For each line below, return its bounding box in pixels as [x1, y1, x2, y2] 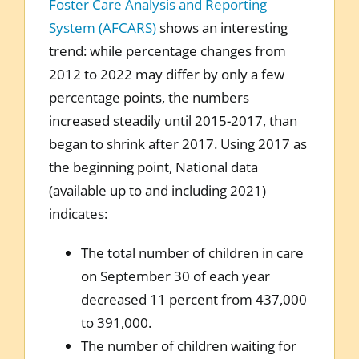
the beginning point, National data [48, 157, 258, 176]
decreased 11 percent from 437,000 [80, 289, 307, 309]
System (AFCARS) [48, 18, 156, 37]
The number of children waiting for [80, 336, 296, 355]
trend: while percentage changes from [48, 41, 286, 60]
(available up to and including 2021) [48, 180, 266, 200]
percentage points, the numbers [48, 87, 249, 107]
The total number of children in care [80, 243, 304, 262]
